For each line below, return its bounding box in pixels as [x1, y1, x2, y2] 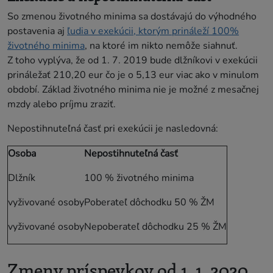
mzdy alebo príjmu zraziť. [7, 97, 116, 111]
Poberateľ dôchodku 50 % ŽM [84, 195, 214, 209]
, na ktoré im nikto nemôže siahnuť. [85, 38, 238, 52]
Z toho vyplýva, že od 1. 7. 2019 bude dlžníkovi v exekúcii [7, 53, 258, 67]
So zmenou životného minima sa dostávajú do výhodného [7, 9, 257, 23]
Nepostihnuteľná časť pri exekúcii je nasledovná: [7, 121, 218, 135]
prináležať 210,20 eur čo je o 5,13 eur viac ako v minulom [7, 68, 259, 82]
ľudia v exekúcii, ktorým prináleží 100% [67, 24, 239, 38]
